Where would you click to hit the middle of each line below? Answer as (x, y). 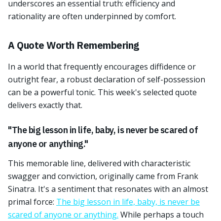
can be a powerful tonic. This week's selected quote (102, 92)
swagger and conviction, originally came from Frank (103, 176)
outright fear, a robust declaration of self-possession (107, 79)
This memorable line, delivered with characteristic (99, 163)
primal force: (32, 202)
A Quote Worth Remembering (74, 45)
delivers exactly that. (45, 105)
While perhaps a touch (161, 215)
